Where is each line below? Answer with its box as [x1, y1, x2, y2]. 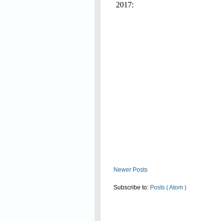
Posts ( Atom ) [150, 184, 186, 191]
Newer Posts [113, 166, 147, 173]
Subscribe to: [113, 184, 150, 191]
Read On [129, 16, 150, 22]
